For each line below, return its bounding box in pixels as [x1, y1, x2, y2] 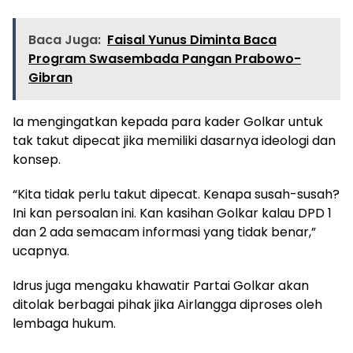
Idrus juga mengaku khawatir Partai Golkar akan [13, 276, 309, 295]
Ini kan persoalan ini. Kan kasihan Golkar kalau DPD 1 [13, 203, 332, 222]
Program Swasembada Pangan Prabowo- [28, 49, 301, 68]
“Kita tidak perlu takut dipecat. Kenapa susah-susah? [13, 184, 340, 203]
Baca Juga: [28, 30, 101, 49]
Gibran [28, 68, 72, 87]
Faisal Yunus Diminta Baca [107, 30, 277, 49]
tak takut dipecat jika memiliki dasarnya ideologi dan [13, 131, 336, 150]
